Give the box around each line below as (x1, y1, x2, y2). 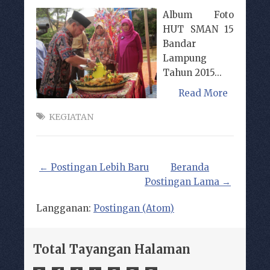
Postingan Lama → (145, 175, 231, 187)
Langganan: (36, 202, 93, 214)
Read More (178, 87, 228, 99)
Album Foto (163, 8, 234, 20)
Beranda (171, 161, 209, 173)
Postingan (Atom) (93, 202, 174, 214)
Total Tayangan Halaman (33, 241, 190, 257)
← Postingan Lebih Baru (39, 161, 149, 173)
